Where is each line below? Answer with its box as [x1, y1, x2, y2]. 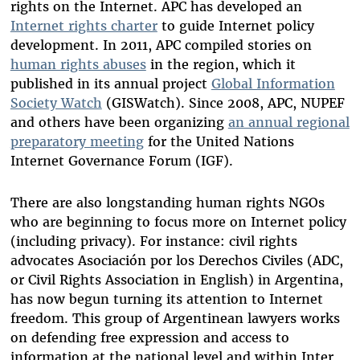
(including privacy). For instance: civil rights [10, 233, 297, 250]
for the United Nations [143, 133, 294, 150]
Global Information [211, 76, 335, 92]
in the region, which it [145, 56, 296, 73]
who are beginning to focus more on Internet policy [10, 214, 346, 231]
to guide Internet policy [157, 18, 314, 35]
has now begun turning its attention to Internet [10, 291, 323, 308]
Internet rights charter [10, 18, 157, 35]
